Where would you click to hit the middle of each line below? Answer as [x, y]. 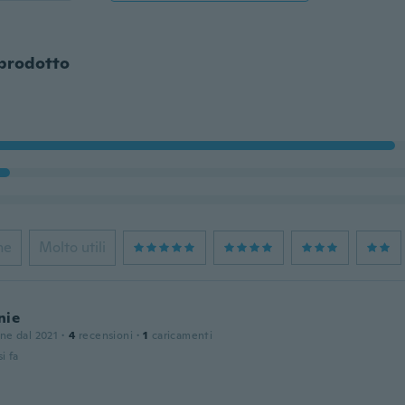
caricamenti [182, 335]
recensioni [105, 335]
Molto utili [72, 247]
